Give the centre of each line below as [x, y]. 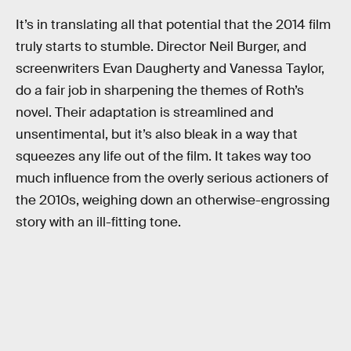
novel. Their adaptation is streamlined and [145, 113]
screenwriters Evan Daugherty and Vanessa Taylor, [170, 69]
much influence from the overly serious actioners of [172, 179]
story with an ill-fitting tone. [98, 223]
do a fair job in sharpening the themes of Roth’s [160, 91]
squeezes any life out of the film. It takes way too [163, 157]
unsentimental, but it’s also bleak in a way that [157, 135]
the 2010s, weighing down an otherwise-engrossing [173, 201]
